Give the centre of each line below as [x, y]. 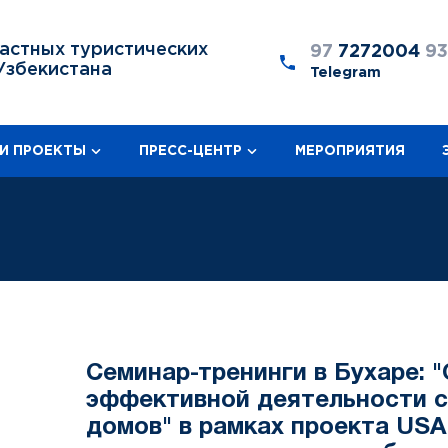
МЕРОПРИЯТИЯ [349, 150]
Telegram [345, 73]
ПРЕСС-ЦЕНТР [190, 150]
